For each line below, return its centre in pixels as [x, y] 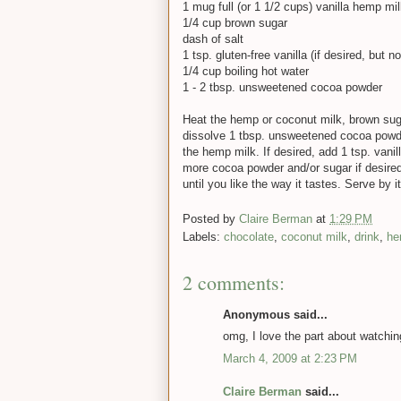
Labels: [203, 236]
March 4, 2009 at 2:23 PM [290, 358]
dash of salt [213, 39]
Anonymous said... [275, 314]
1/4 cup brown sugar [235, 23]
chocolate [249, 236]
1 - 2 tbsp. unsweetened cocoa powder [282, 88]
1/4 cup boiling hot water [246, 72]
